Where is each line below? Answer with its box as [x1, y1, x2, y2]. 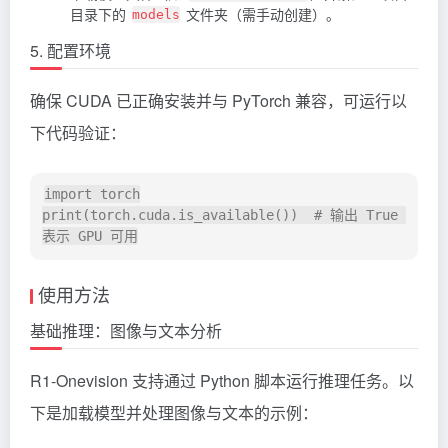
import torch [44, 186, 140, 203]
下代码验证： [30, 120, 126, 144]
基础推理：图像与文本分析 [30, 318, 222, 342]
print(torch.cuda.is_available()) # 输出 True [42, 207, 398, 224]
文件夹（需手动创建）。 [182, 3, 340, 24]
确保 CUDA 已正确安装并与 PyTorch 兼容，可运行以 [30, 88, 407, 112]
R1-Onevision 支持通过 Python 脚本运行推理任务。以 [30, 368, 414, 392]
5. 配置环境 [30, 38, 111, 62]
